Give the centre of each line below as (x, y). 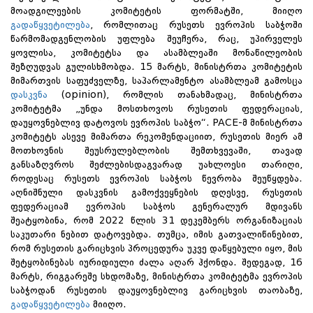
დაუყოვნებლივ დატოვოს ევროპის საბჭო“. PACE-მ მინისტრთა (156, 123)
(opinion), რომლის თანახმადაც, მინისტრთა (175, 95)
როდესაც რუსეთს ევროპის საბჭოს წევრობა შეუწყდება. (156, 179)
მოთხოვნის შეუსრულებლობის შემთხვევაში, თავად (156, 151)
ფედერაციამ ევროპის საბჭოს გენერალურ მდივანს (156, 206)
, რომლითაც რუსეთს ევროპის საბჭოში (196, 25)
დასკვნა (29, 95)
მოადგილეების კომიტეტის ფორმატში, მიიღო (156, 11)
